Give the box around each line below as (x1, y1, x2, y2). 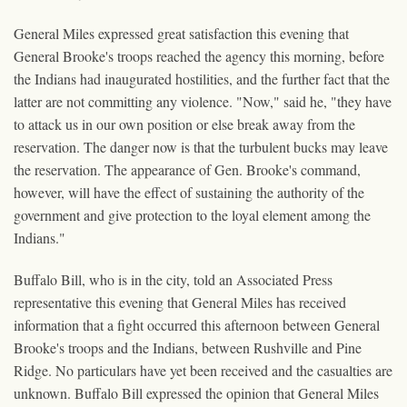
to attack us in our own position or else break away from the (14, 114, 355, 134)
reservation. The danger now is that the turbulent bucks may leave (14, 136, 388, 156)
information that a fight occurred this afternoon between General (14, 314, 380, 334)
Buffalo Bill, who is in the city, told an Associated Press (14, 269, 333, 289)
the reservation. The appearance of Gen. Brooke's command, (14, 159, 361, 179)
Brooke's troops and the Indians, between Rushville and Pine (14, 337, 362, 357)
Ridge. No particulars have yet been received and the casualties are (14, 360, 392, 380)
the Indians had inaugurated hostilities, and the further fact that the (14, 68, 390, 88)
